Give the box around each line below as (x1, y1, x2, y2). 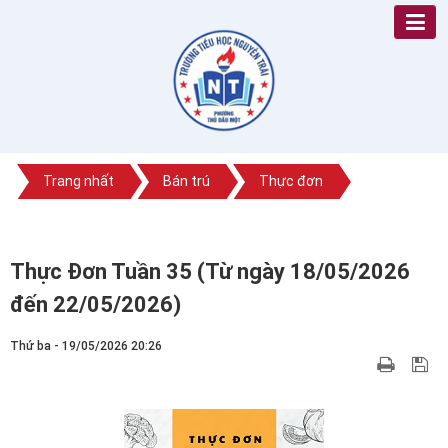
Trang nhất (43, 173, 114, 190)
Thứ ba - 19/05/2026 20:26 (10, 339, 162, 353)
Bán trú (163, 173, 210, 190)
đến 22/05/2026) (10, 292, 181, 317)
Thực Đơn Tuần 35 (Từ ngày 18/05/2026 (10, 259, 410, 284)
